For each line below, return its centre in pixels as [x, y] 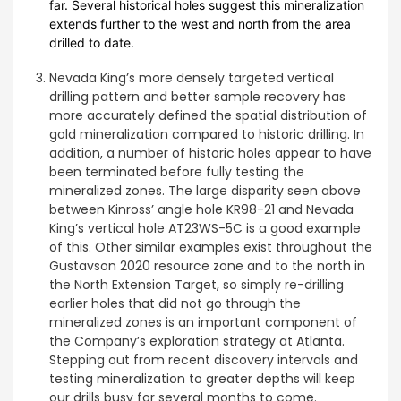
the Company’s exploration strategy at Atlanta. [197, 341]
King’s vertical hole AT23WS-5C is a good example [205, 228]
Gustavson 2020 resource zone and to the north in [208, 265]
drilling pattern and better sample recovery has [198, 96]
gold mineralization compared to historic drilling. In [207, 134]
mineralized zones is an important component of [204, 322]
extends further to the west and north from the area [200, 24]
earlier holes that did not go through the [175, 303]
